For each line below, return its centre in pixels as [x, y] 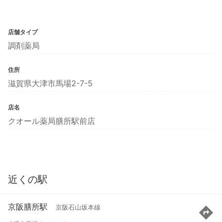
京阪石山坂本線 [78, 208]
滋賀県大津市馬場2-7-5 [50, 83]
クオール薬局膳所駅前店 [52, 121]
